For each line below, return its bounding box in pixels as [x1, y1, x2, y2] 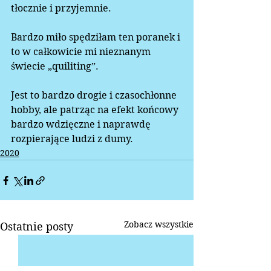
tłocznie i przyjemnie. [11, 2, 116, 15]
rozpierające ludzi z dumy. [11, 133, 138, 145]
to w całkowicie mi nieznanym [11, 46, 153, 58]
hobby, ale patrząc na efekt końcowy [11, 104, 181, 116]
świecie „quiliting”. [11, 60, 103, 73]
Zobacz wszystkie [124, 219, 194, 230]
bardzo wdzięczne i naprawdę [11, 119, 153, 131]
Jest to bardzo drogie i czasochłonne [11, 90, 179, 102]
